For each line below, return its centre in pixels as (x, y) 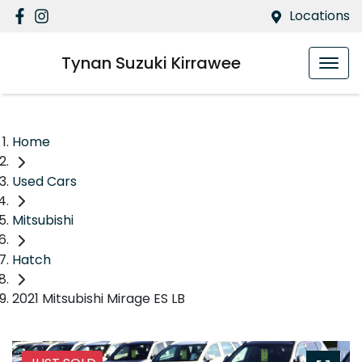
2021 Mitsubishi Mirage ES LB (99, 299)
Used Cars (44, 181)
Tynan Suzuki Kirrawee (151, 63)
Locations (320, 16)
